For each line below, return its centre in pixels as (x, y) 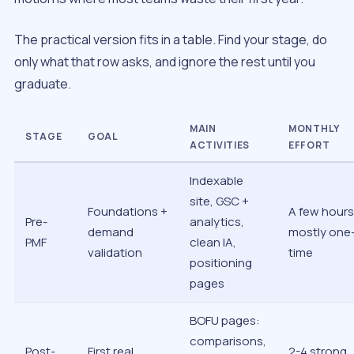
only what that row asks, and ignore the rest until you (165, 61)
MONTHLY (314, 129)
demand (111, 232)
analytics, (217, 222)
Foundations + (128, 212)
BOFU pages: (225, 321)
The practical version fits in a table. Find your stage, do (171, 39)
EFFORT (309, 145)
